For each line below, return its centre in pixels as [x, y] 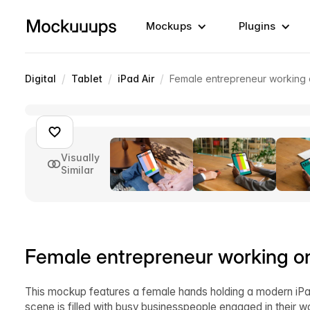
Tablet [87, 79]
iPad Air [136, 79]
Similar [77, 170]
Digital [40, 79]
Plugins [257, 26]
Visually [80, 158]
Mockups [169, 26]
